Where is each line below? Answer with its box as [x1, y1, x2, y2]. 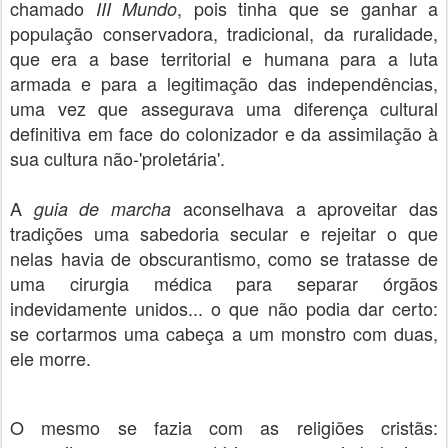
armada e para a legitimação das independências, [10, 70, 438, 96]
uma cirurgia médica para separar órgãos [10, 270, 438, 296]
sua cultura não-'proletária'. [10, 145, 225, 171]
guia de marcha [33, 196, 172, 221]
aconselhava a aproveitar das [171, 195, 439, 221]
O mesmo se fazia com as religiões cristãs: [10, 414, 438, 440]
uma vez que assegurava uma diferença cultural [10, 95, 438, 121]
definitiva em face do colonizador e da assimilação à [10, 120, 438, 146]
